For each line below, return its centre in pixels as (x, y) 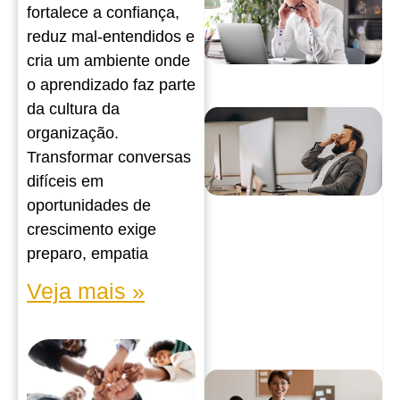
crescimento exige (92, 230)
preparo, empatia (87, 254)
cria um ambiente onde (108, 61)
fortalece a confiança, (103, 13)
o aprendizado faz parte (111, 85)
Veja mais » (86, 292)
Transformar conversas (109, 158)
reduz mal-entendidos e (111, 37)
